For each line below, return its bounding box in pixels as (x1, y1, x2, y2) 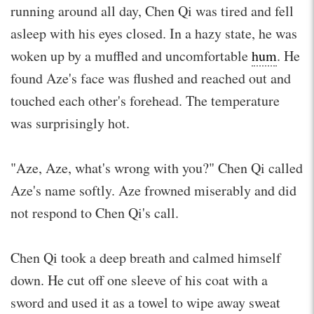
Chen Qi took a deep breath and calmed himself (11, 247, 281, 267)
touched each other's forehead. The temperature (11, 90, 280, 110)
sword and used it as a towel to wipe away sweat (11, 292, 280, 312)
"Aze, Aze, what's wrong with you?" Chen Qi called (11, 158, 303, 177)
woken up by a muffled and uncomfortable (11, 46, 252, 65)
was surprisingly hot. (11, 113, 130, 132)
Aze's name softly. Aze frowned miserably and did (11, 180, 296, 200)
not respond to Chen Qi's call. (11, 203, 179, 222)
